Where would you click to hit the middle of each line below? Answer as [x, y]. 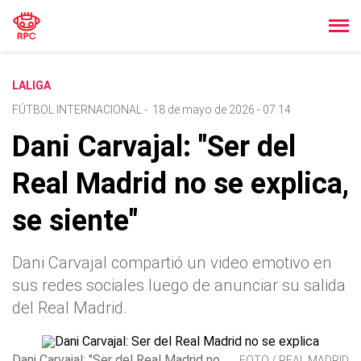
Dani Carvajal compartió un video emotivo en [172, 263]
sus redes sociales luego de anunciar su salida [179, 285]
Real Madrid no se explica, [180, 184]
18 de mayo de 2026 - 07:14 [222, 110]
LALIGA [31, 85]
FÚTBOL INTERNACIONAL [77, 110]
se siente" [75, 221]
